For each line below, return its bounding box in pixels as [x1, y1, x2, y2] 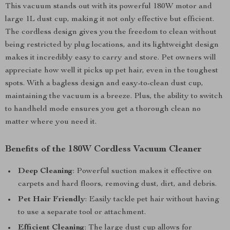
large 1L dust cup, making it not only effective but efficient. [5, 15, 214, 24]
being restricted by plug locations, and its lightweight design [5, 41, 219, 49]
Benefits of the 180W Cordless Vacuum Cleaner [5, 145, 202, 154]
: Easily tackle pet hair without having [85, 196, 219, 204]
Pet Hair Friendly [18, 196, 85, 204]
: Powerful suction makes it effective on [73, 167, 212, 176]
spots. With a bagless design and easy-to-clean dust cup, [5, 80, 203, 88]
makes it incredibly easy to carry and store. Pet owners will [5, 54, 216, 62]
